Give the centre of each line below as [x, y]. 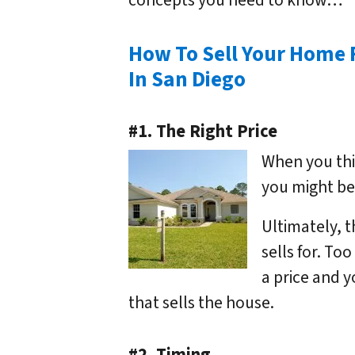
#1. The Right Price [203, 132]
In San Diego [187, 80]
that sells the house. [201, 303]
